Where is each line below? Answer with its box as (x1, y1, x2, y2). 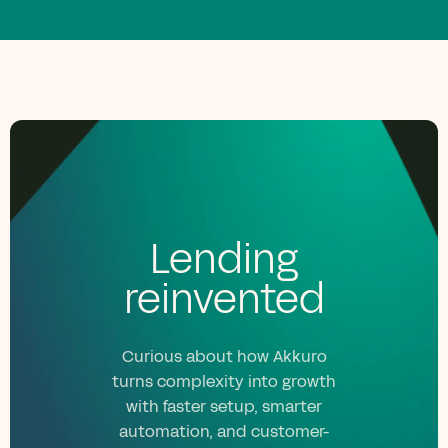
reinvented (123, 271, 325, 328)
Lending (149, 231, 299, 288)
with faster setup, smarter (126, 394, 322, 418)
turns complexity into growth (112, 369, 336, 393)
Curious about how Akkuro (121, 344, 327, 368)
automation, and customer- (118, 419, 330, 443)
